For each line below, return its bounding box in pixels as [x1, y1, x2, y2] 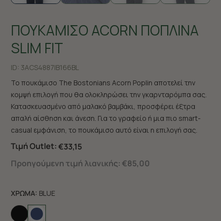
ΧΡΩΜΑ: [11, 188, 37, 198]
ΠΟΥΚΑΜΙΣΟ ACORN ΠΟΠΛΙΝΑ [11, 21, 199, 39]
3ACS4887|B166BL [21, 63, 79, 72]
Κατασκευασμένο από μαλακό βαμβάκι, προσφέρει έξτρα [11, 102, 195, 111]
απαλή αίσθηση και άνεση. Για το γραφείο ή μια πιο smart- [11, 113, 201, 123]
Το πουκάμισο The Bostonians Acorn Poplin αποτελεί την [11, 78, 195, 87]
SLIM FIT [11, 38, 63, 57]
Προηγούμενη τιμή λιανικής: [11, 157, 120, 169]
